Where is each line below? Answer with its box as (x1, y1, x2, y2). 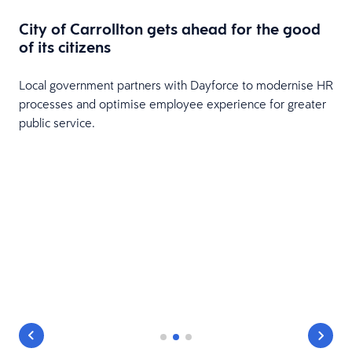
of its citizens (19, 36, 111, 57)
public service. (19, 114, 95, 130)
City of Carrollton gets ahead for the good (19, 18, 321, 39)
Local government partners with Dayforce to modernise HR (19, 76, 333, 93)
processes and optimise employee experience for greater (19, 95, 326, 112)
